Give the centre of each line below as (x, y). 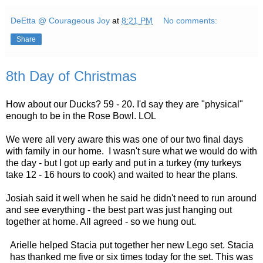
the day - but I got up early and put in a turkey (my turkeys (124, 163)
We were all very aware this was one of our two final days (124, 139)
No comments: (190, 20)
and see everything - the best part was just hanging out (119, 210)
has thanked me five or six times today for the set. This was (131, 257)
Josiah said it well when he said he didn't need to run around (131, 198)
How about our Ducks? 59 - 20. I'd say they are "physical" (124, 104)
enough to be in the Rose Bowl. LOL (81, 116)
